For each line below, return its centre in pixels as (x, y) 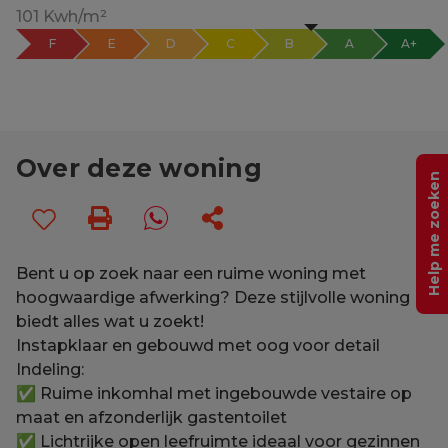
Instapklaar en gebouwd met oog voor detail (198, 345)
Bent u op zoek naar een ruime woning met (191, 273)
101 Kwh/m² (61, 16)
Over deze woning (139, 167)
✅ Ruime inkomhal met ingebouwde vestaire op (214, 393)
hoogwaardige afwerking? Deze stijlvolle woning (213, 297)
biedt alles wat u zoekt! (110, 321)
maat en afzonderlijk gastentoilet (151, 417)
